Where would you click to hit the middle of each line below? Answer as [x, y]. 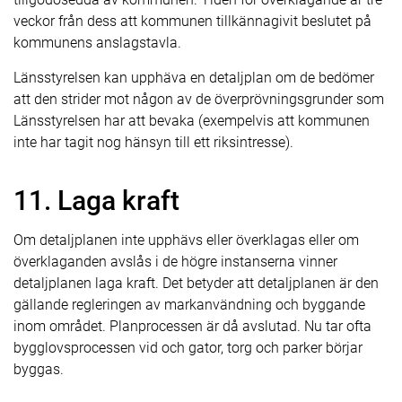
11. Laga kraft [96, 201]
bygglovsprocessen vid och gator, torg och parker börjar [188, 348]
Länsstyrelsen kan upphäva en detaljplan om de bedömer [194, 78]
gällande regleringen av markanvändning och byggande [189, 305]
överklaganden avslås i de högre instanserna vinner [175, 262]
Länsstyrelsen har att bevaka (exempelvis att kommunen [192, 121]
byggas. [39, 369]
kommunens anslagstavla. [97, 43]
